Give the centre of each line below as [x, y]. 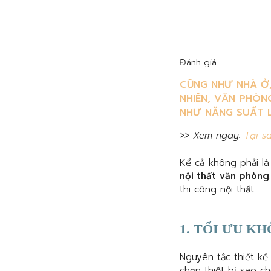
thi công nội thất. [218, 189]
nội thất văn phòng [224, 176]
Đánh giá [198, 62]
